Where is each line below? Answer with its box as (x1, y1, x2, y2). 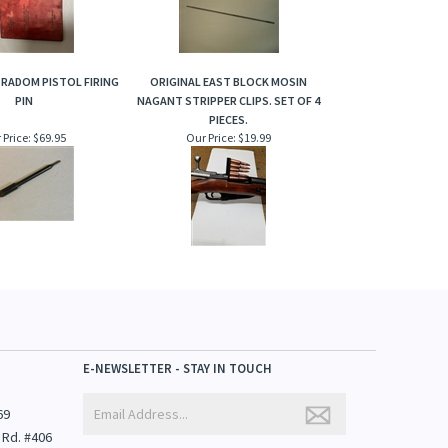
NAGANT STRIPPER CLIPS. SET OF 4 (137, 93, 320, 109)
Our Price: (186, 130, 236, 146)
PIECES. (209, 112, 248, 128)
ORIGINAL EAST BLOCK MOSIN (150, 74, 307, 90)
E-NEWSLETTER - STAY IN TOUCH (83, 360, 273, 377)
